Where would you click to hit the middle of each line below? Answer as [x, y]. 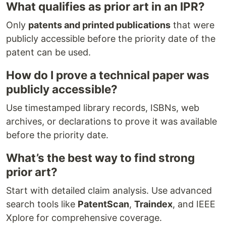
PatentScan [103, 204]
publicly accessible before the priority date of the [111, 38]
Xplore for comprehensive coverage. [84, 217]
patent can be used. [48, 52]
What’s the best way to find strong [100, 157]
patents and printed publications [99, 25]
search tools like [42, 204]
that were [192, 25]
